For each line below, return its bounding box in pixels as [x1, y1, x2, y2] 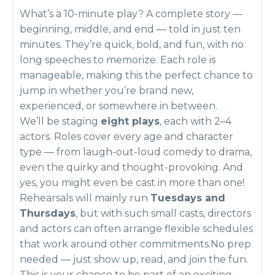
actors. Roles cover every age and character [20, 131, 233, 142]
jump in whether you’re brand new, [20, 85, 193, 96]
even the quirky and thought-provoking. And [20, 161, 243, 173]
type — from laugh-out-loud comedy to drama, [20, 146, 252, 158]
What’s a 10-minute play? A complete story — [20, 8, 242, 20]
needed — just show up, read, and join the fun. [20, 254, 248, 265]
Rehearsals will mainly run [20, 192, 150, 204]
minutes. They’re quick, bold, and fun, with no [20, 39, 244, 50]
